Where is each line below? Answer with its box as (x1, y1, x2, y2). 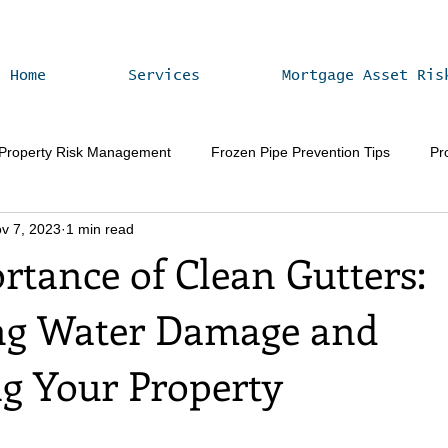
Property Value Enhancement (228, 223, 413, 240)
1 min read (66, 220, 134, 237)
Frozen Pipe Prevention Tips (211, 143, 390, 160)
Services (128, 68, 200, 83)
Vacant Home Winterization (17, 223, 188, 240)
